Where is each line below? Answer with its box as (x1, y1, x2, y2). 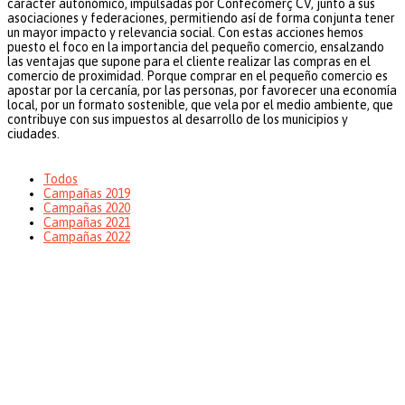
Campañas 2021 (43, 214, 130, 230)
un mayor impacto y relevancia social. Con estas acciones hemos (7, 24, 363, 40)
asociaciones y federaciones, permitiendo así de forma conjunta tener (7, 10, 395, 25)
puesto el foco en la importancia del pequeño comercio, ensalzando (7, 39, 384, 54)
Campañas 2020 (43, 200, 130, 215)
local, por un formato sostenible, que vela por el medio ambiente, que (7, 97, 393, 112)
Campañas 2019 (43, 185, 130, 201)
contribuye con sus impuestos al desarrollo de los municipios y (7, 111, 348, 127)
